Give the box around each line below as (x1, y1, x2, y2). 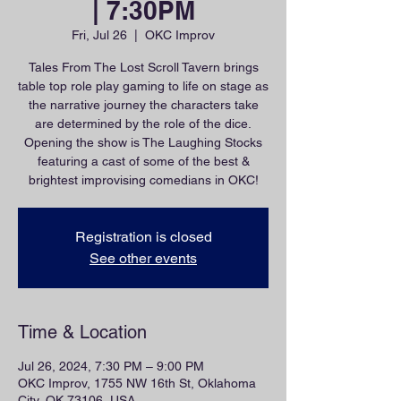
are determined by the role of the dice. (35, 116, 252, 131)
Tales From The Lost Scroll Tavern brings (28, 60, 259, 74)
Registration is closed (74, 228, 212, 245)
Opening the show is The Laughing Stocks (24, 135, 262, 149)
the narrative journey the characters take (28, 98, 259, 112)
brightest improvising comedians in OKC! (28, 173, 259, 187)
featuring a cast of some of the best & (37, 154, 250, 168)
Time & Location (18, 321, 147, 343)
